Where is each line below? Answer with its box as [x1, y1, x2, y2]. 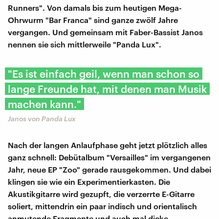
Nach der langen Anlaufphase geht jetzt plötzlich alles [8, 140, 207, 150]
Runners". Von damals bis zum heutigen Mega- [8, 3, 182, 13]
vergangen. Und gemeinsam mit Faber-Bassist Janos [8, 27, 203, 37]
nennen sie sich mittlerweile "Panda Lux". [8, 40, 161, 49]
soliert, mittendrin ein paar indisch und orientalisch [8, 201, 197, 211]
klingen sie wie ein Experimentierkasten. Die [8, 177, 170, 187]
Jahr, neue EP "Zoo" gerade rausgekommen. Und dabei [8, 165, 211, 175]
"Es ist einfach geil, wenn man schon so [8, 67, 199, 80]
